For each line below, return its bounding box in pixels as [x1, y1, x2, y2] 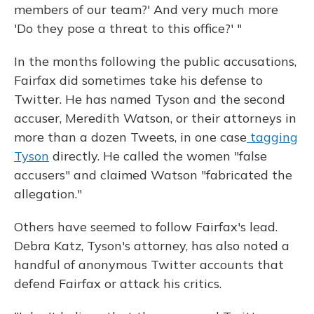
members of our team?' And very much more [14, 1, 278, 18]
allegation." [14, 186, 82, 202]
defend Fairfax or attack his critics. [14, 275, 221, 292]
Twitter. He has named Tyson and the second [14, 91, 285, 107]
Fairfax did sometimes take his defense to [14, 72, 263, 88]
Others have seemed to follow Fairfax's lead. [14, 219, 278, 235]
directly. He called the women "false [49, 148, 267, 164]
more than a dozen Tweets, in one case [14, 129, 247, 145]
